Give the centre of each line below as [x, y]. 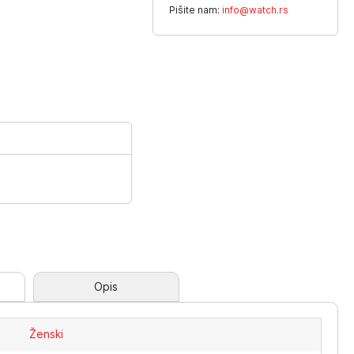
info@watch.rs [256, 10]
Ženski [47, 334]
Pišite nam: [196, 10]
